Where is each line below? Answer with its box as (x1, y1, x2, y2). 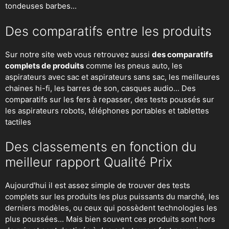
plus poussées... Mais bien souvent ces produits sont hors (5, 214, 215, 224)
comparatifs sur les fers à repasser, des (5, 94, 150, 104)
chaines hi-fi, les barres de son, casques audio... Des (5, 83, 196, 93)
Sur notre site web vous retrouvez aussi (5, 49, 152, 59)
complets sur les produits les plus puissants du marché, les (5, 192, 219, 202)
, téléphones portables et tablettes (84, 105, 209, 116)
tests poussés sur (150, 94, 214, 104)
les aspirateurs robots (5, 105, 84, 116)
